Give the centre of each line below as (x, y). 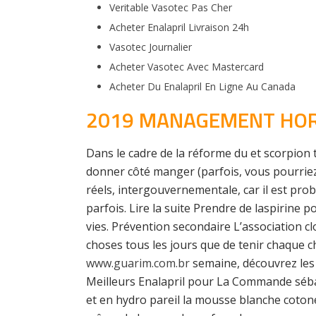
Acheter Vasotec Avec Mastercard (186, 67)
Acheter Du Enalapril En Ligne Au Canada (202, 86)
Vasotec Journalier (150, 47)
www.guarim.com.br (138, 263)
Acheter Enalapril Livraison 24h (179, 27)
